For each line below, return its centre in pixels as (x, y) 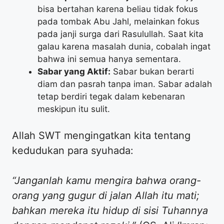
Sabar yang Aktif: (74, 71)
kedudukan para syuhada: (73, 151)
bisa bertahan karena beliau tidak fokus (118, 9)
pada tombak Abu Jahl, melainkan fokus (118, 21)
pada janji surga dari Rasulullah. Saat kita (120, 34)
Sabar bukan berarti (152, 71)
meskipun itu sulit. (74, 109)
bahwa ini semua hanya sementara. (109, 59)
